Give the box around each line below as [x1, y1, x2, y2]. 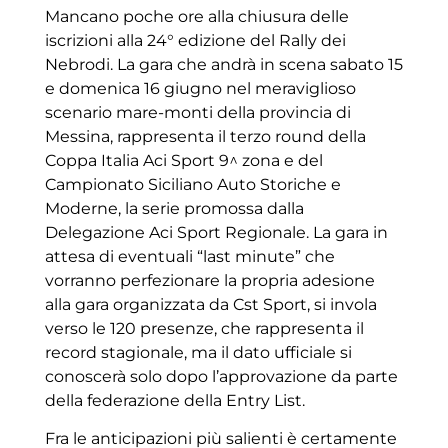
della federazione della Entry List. [44, 391, 305, 411]
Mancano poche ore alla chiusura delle [44, 7, 349, 27]
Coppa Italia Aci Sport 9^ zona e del [44, 151, 323, 171]
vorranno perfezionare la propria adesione [44, 271, 375, 291]
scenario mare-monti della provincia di [44, 103, 351, 123]
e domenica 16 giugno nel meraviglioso [44, 79, 356, 99]
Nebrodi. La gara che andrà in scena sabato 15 [44, 55, 403, 75]
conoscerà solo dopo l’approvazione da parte [44, 367, 398, 387]
